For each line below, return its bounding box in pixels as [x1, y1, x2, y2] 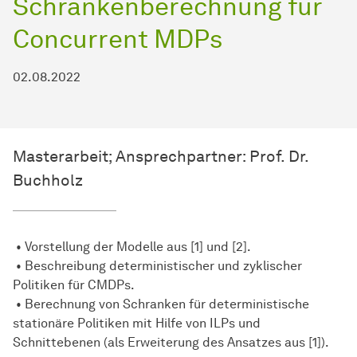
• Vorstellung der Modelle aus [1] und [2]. [13, 239, 251, 255]
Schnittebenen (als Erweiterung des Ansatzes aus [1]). [13, 335, 329, 351]
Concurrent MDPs [13, 23, 222, 55]
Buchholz [13, 171, 83, 190]
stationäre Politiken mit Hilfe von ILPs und [13, 316, 261, 331]
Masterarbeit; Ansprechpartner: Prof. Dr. [13, 147, 308, 167]
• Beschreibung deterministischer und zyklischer [13, 258, 302, 274]
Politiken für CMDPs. [13, 277, 135, 293]
